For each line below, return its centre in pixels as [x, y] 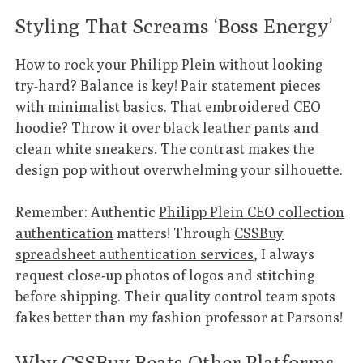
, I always [284, 254]
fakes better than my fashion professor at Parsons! [179, 318]
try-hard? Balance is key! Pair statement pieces [169, 85]
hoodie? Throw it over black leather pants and [168, 127]
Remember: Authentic [88, 212]
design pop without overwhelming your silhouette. [179, 169]
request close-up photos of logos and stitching [165, 275]
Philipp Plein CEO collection [252, 212]
